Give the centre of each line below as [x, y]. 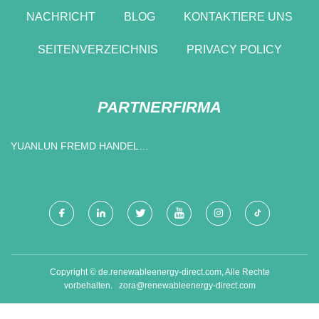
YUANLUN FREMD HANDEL [36, 146]
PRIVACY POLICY [234, 49]
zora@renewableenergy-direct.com [187, 285]
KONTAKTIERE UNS [238, 16]
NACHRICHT [61, 16]
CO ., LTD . [49, 162]
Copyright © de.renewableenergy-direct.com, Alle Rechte [159, 272]
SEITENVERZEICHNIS [98, 49]
